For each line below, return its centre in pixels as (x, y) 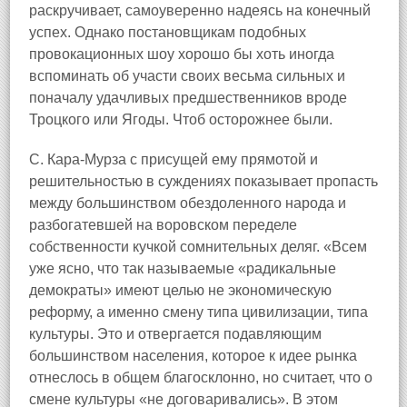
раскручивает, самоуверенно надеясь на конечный (200, 10)
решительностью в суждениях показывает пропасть (203, 181)
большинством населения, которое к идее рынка (193, 356)
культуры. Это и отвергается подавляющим (175, 334)
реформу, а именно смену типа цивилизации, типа (199, 312)
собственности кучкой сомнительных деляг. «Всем (198, 247)
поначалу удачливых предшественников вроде (188, 98)
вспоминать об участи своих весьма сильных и (187, 76)
